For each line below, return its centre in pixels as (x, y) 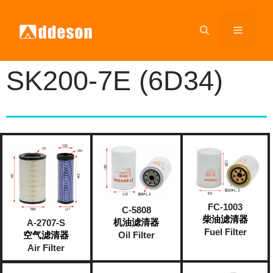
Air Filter (46, 248)
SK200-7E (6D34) (115, 81)
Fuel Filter (225, 232)
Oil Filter (136, 235)
